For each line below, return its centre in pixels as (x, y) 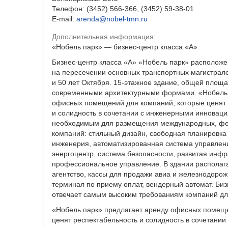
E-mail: (64, 19)
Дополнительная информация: (104, 36)
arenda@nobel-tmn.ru (112, 19)
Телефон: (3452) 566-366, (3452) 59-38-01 (123, 8)
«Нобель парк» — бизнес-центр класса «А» (125, 47)
